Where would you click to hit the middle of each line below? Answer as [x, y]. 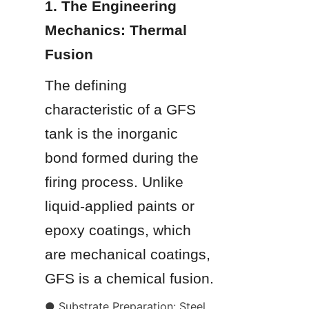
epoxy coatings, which [118, 230]
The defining [86, 85]
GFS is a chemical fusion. [129, 278]
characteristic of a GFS [120, 109]
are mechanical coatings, [128, 254]
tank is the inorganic [111, 133]
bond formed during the [122, 157]
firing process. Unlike [114, 181]
